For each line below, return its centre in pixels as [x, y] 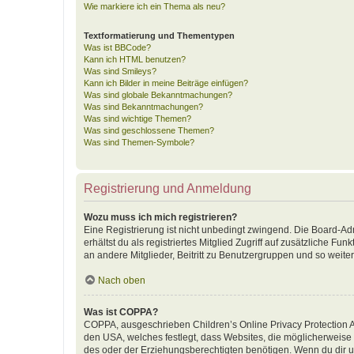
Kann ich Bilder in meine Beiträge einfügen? [166, 83]
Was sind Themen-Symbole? [139, 142]
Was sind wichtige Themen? [137, 119]
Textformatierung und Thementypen [159, 36]
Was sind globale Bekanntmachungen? [158, 95]
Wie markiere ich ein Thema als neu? [154, 6]
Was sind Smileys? [120, 71]
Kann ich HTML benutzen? [135, 59]
